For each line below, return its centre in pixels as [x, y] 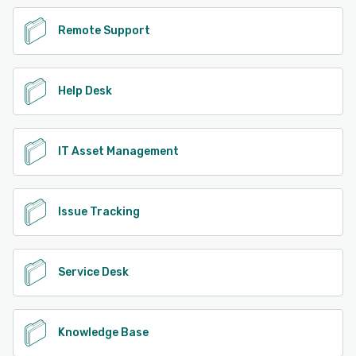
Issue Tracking [99, 212]
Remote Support [104, 31]
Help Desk [85, 91]
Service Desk [93, 273]
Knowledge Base [103, 333]
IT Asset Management [118, 152]
